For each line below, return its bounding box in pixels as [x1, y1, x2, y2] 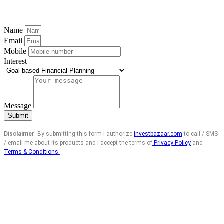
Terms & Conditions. [4, 148, 60, 156]
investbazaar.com [134, 130, 182, 138]
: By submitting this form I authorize [34, 130, 134, 138]
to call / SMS [182, 130, 218, 138]
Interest [4, 57, 27, 66]
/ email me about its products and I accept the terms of [4, 139, 152, 147]
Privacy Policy [152, 139, 191, 147]
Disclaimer [4, 130, 34, 138]
